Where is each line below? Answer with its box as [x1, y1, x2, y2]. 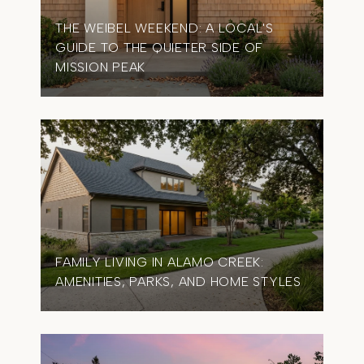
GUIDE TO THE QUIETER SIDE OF [55, 40, 263, 55]
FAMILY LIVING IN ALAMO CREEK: [55, 254, 264, 270]
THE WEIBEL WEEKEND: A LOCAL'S [55, 20, 274, 36]
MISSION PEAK [55, 59, 145, 75]
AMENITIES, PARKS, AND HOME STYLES [55, 274, 301, 289]
